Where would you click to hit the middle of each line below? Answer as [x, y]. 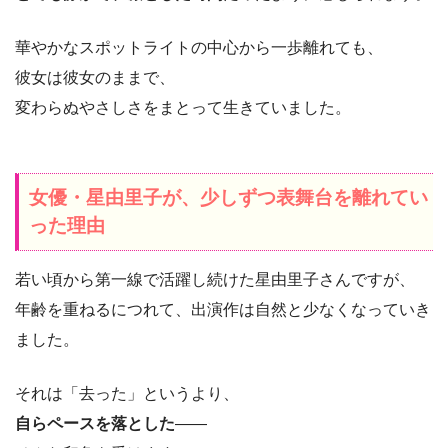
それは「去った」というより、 [127, 393]
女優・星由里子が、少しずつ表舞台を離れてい [228, 198]
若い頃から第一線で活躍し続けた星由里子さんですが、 [215, 279]
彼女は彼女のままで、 [95, 78]
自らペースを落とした [95, 423]
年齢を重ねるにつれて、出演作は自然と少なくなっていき [223, 309]
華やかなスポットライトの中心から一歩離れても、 [199, 48]
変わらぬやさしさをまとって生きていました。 [183, 108]
